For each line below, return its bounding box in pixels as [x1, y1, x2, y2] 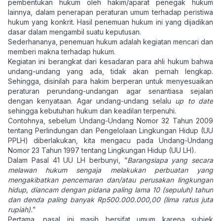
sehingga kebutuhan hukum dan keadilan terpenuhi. [8, 107, 178, 115]
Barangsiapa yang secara [127, 156, 213, 164]
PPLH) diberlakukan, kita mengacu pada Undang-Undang [8, 136, 213, 145]
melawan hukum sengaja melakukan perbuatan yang [8, 166, 213, 174]
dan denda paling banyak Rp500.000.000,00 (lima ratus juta [8, 195, 213, 204]
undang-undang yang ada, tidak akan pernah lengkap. [8, 67, 213, 75]
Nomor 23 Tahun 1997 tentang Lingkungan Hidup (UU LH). [8, 146, 196, 154]
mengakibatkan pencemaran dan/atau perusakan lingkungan [8, 176, 213, 184]
